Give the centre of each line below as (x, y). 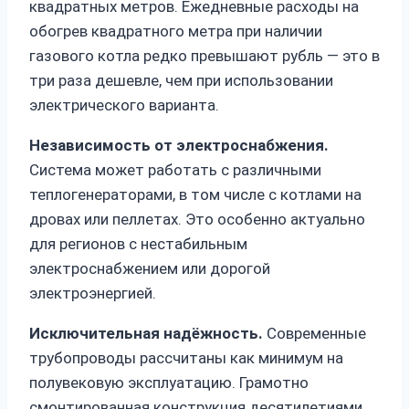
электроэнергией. (93, 294)
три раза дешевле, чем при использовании (181, 81)
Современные (315, 334)
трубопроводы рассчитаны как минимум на (186, 358)
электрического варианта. (124, 105)
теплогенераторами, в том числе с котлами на (195, 195)
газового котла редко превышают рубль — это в (204, 56)
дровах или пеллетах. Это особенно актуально (197, 220)
